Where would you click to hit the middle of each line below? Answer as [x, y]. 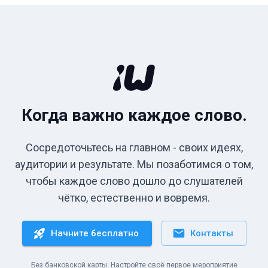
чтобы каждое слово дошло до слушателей [134, 181]
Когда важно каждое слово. [134, 115]
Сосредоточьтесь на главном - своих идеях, [134, 147]
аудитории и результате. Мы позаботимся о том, [134, 164]
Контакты [211, 233]
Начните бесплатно [95, 233]
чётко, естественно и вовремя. [134, 198]
